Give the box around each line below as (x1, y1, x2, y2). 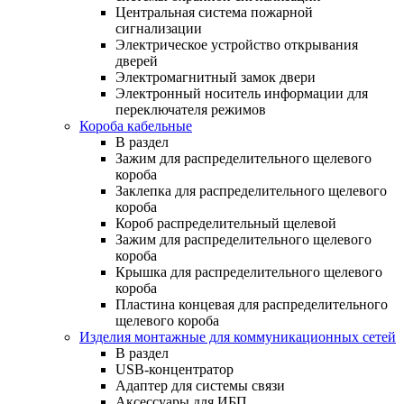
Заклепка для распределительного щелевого (115, 182, 387, 198)
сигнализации (115, 20, 202, 36)
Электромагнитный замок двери (115, 69, 316, 85)
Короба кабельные (79, 117, 192, 133)
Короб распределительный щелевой (115, 215, 336, 231)
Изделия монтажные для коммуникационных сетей (79, 328, 396, 344)
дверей (115, 52, 158, 69)
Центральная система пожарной (115, 4, 313, 20)
